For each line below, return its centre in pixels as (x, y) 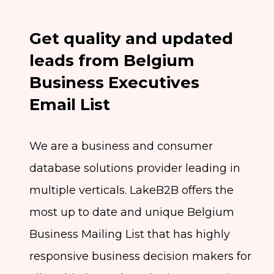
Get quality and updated (131, 39)
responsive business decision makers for (140, 257)
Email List (70, 105)
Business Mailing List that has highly (130, 235)
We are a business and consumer (121, 146)
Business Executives (114, 83)
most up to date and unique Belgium (132, 213)
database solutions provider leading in (135, 168)
